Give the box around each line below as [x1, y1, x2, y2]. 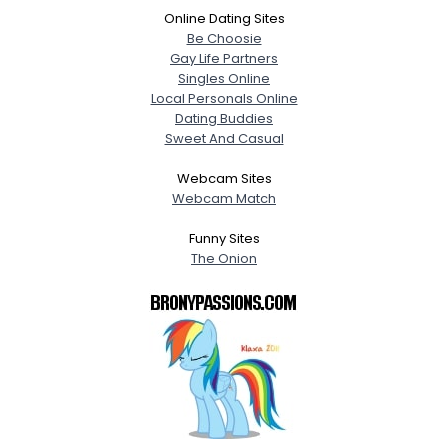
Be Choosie [186, 29, 262, 48]
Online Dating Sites [163, 9, 285, 28]
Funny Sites [188, 229, 260, 248]
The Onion [191, 249, 257, 268]
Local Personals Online [150, 89, 298, 108]
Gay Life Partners [170, 49, 278, 68]
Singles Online [178, 69, 270, 88]
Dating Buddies [175, 109, 273, 128]
